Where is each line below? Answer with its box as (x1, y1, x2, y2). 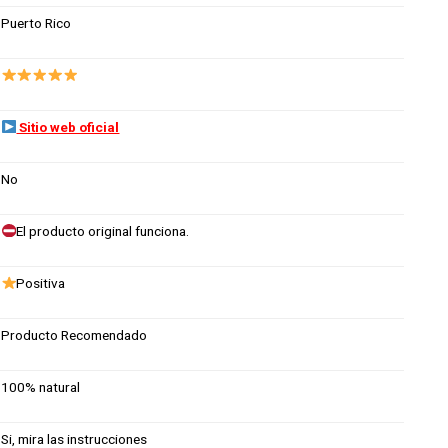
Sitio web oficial (16, 118, 120, 135)
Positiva (16, 274, 66, 291)
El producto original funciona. (16, 222, 190, 239)
